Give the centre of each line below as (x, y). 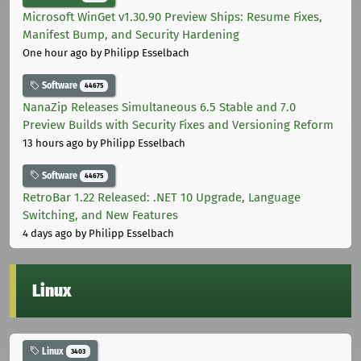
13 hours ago (53, 143)
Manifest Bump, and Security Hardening (131, 35)
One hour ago (55, 53)
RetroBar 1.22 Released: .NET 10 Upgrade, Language (162, 197)
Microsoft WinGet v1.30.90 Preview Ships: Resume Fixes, (172, 17)
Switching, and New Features (100, 215)
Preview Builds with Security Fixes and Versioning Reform (178, 124)
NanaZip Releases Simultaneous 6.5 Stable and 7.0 (159, 107)
